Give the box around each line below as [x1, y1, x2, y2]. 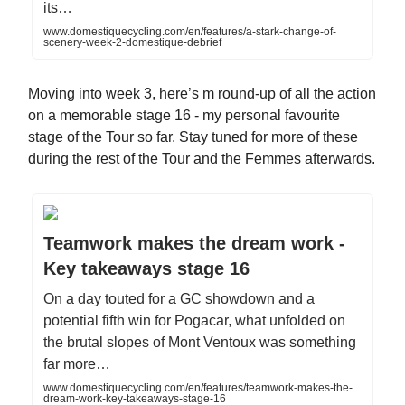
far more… [43, 355, 110, 372]
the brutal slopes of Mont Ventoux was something [43, 334, 356, 350]
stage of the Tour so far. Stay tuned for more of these [28, 128, 358, 145]
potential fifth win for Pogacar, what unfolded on [43, 312, 345, 328]
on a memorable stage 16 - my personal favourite [28, 107, 340, 123]
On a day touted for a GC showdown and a [43, 290, 315, 306]
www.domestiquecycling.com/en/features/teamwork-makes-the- [43, 381, 353, 394]
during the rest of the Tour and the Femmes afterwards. [28, 150, 375, 166]
